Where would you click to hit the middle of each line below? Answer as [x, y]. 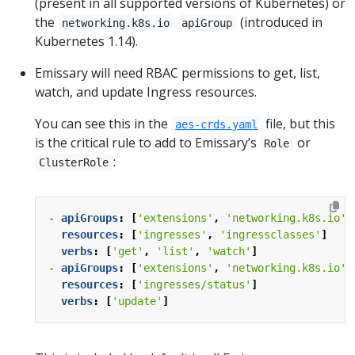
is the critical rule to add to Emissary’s [147, 142]
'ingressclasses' [270, 234]
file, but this [298, 123]
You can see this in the [103, 123]
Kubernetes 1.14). [86, 41]
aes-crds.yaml [217, 124]
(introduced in [279, 22]
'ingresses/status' [194, 284]
